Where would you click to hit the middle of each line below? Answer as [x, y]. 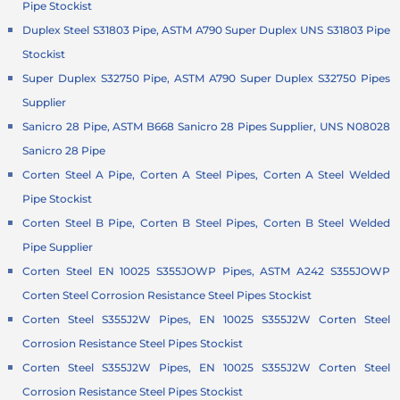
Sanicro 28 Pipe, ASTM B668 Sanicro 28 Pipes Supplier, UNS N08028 [206, 127]
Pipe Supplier [58, 247]
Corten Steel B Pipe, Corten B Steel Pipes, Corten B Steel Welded [206, 223]
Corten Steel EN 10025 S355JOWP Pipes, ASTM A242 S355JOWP [206, 271]
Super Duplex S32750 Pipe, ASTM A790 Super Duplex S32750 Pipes [206, 79]
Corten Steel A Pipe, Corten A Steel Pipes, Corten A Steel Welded [206, 175]
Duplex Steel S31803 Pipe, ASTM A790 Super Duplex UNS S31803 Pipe [206, 30]
